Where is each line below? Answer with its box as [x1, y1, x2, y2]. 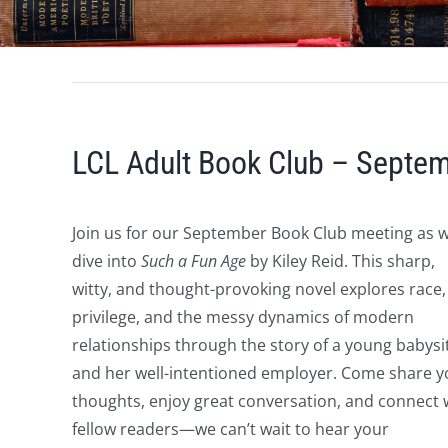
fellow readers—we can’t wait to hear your [71, 418, 389, 441]
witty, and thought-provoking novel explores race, [71, 278, 446, 301]
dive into [71, 250, 141, 273]
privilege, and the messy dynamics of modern [71, 306, 414, 329]
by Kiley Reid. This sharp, [245, 250, 435, 273]
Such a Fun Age [140, 250, 246, 273]
